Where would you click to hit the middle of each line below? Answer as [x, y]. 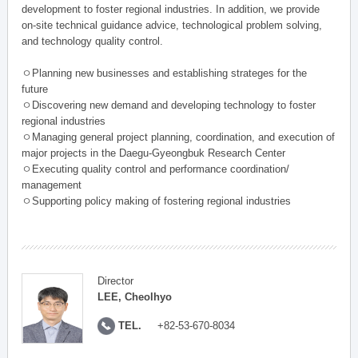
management [52, 185]
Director [116, 280]
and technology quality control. [93, 41]
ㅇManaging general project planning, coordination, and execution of [179, 137]
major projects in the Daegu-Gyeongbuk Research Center [154, 153]
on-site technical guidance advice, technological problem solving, [172, 25]
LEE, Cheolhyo [135, 296]
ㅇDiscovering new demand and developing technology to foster [169, 105]
